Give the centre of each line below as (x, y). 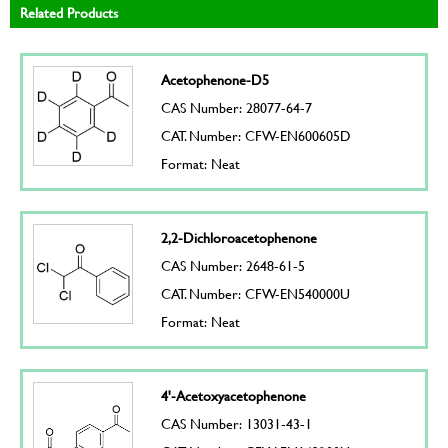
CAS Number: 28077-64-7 (236, 107)
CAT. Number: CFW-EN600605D (255, 135)
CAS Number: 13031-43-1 (236, 423)
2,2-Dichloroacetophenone (238, 237)
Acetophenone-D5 (214, 79)
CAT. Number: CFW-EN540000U (255, 293)
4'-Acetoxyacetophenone (233, 395)
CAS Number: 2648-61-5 (232, 265)
